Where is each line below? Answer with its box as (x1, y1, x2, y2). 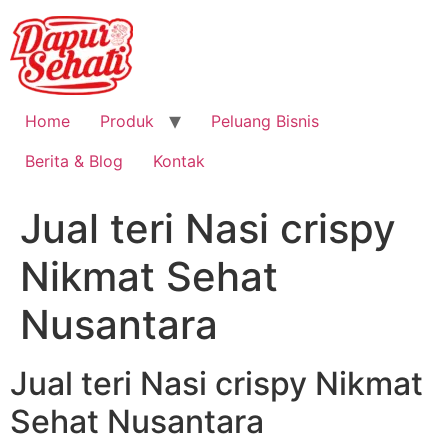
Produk (100, 111, 154, 131)
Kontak (153, 151, 205, 171)
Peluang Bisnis (211, 111, 319, 131)
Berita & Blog (25, 151, 123, 171)
